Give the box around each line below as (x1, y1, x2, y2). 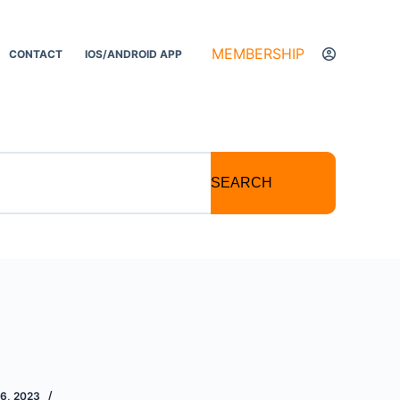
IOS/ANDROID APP (85, 46, 183, 61)
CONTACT (9, 46, 63, 61)
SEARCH (211, 175, 272, 190)
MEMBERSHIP (211, 45, 304, 62)
